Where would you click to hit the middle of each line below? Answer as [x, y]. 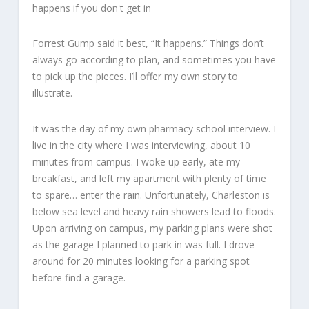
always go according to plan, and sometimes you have [154, 60]
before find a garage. [79, 277]
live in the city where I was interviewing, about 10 [141, 145]
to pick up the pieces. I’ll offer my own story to [135, 77]
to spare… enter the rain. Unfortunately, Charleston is [151, 195]
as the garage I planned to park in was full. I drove [143, 244]
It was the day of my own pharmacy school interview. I [154, 128]
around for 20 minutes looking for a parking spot [141, 261]
